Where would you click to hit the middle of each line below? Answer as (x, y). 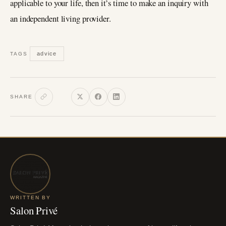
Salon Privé (34, 211)
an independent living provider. (61, 19)
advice (47, 53)
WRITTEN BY (31, 197)
